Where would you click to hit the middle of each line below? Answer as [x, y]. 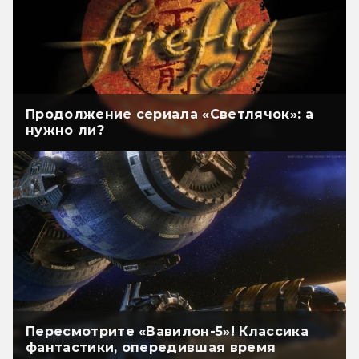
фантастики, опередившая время [151, 348]
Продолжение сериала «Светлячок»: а [169, 115]
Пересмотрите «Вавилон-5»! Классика [167, 332]
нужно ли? [65, 131]
